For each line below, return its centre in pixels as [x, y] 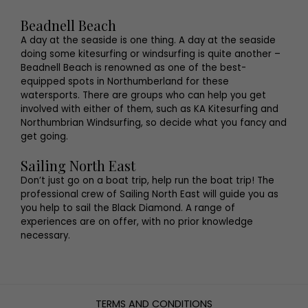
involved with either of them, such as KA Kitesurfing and [150, 109]
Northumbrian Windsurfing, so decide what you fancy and [154, 122]
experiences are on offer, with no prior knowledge [137, 221]
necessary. [45, 235]
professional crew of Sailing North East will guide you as [150, 194]
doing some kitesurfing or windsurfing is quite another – [151, 54]
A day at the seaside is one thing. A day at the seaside [148, 40]
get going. [46, 136]
